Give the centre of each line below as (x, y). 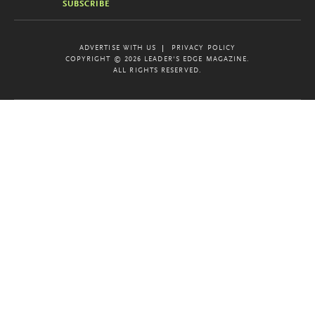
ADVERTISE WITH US (118, 48)
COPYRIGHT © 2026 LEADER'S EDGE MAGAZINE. (157, 59)
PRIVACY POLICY (204, 48)
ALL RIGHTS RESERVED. (157, 71)
